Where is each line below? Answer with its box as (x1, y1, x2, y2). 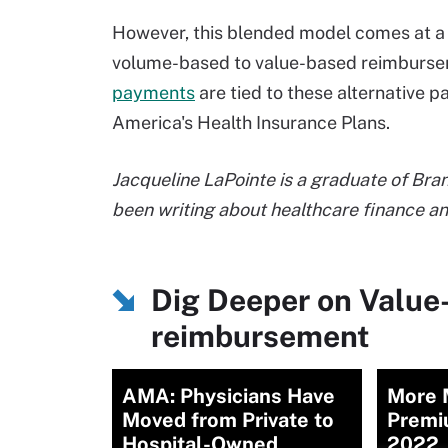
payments (112, 82, 195, 103)
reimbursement (151, 318, 370, 354)
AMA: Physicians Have (122, 384, 335, 408)
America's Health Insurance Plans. (112, 112, 390, 133)
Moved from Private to (122, 408, 334, 432)
